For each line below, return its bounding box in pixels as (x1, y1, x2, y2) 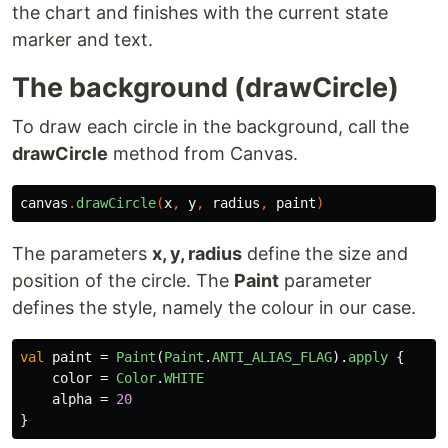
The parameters (12, 243, 152, 265)
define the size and (242, 243, 408, 265)
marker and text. (12, 29, 153, 51)
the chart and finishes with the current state (12, 2, 388, 24)
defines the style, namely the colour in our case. (12, 297, 416, 319)
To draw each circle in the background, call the (12, 116, 409, 138)
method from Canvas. (108, 143, 298, 165)
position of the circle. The (12, 270, 234, 292)
